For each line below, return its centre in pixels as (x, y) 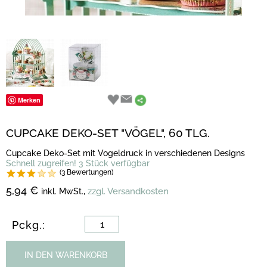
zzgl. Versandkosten (128, 191)
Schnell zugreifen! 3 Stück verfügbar (78, 163)
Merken (29, 100)
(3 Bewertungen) (86, 172)
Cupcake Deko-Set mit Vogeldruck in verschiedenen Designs (125, 153)
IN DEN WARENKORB (66, 255)
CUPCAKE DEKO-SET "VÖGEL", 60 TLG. (108, 133)
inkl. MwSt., (63, 191)
